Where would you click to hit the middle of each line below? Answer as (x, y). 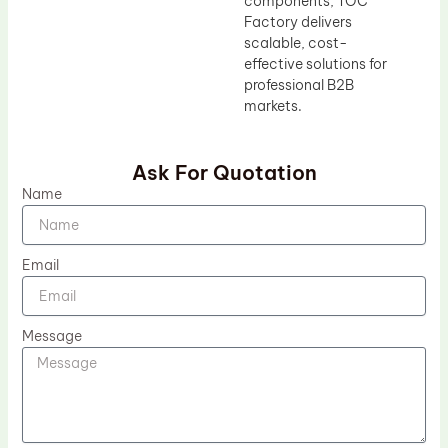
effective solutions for (315, 64)
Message (51, 335)
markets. (273, 106)
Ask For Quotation (224, 172)
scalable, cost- (296, 43)
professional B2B (299, 85)
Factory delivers (298, 22)
